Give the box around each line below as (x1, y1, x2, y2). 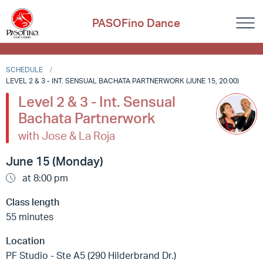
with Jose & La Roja (18, 129, 115, 143)
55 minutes (6, 211, 53, 222)
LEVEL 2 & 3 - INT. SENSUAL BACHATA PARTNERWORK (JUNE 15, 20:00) (6, 76, 239, 85)
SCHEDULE (6, 65, 43, 74)
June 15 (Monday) (6, 154, 103, 168)
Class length (6, 196, 59, 208)
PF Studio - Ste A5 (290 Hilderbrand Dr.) (6, 249, 176, 261)
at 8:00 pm (20, 172, 68, 184)
